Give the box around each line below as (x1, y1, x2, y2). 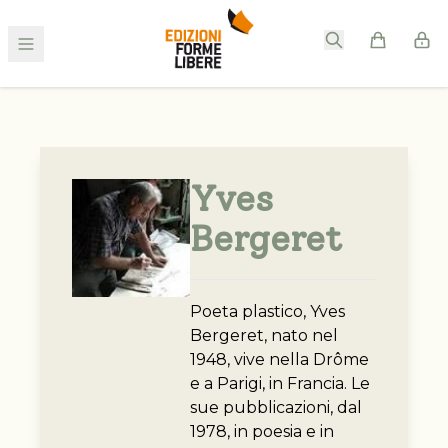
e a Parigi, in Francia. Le (189, 374, 370, 394)
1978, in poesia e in (189, 422, 334, 442)
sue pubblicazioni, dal (189, 398, 362, 418)
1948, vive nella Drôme (189, 350, 369, 370)
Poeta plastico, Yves (189, 302, 345, 322)
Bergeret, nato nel (189, 326, 338, 346)
